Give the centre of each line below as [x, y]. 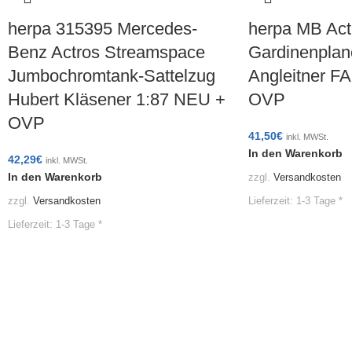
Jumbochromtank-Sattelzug [112, 76]
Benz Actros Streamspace [106, 53]
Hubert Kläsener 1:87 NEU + [117, 100]
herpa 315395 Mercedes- [103, 29]
